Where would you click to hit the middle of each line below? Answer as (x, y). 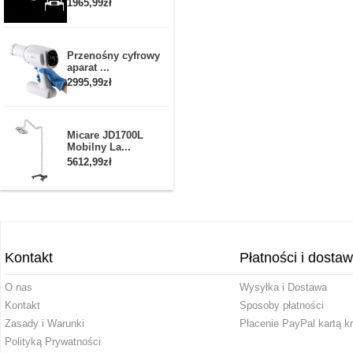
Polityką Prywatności (53, 342)
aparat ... (88, 67)
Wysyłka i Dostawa (283, 287)
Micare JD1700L (105, 135)
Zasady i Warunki (45, 323)
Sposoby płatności (281, 305)
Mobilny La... (99, 147)
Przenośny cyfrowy (113, 56)
